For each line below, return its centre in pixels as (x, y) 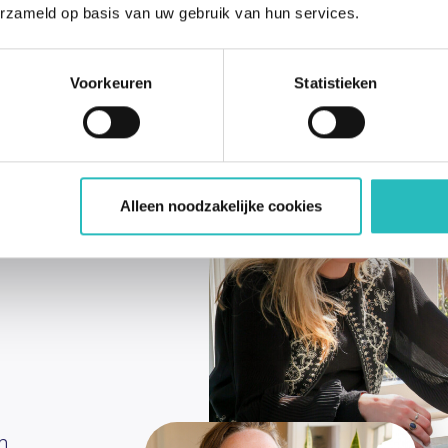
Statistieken (336, 83)
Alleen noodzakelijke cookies (220, 206)
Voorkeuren (111, 83)
